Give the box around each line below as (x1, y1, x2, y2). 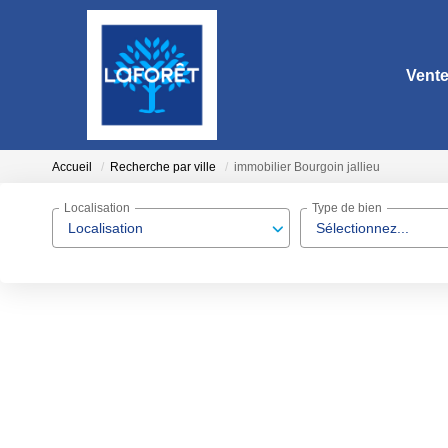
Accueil (52, 160, 92, 175)
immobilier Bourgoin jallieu (234, 160, 380, 175)
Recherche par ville (110, 160, 216, 175)
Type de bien (312, 201, 382, 216)
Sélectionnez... (316, 220, 409, 236)
